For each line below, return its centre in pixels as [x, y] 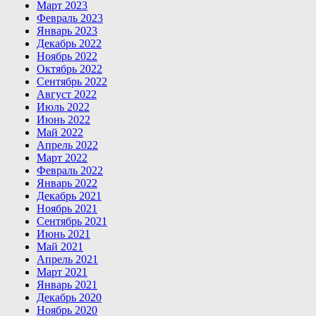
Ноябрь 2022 [67, 56]
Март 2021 [62, 272]
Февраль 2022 [70, 170]
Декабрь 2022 [69, 43]
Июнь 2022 [63, 119]
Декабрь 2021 [69, 195]
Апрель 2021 [67, 259]
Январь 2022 [67, 183]
